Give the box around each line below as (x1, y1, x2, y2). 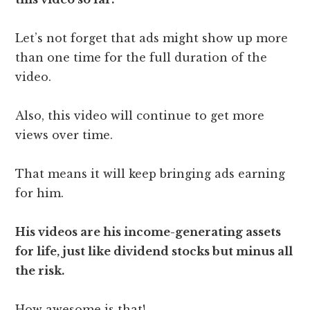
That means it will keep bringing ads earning (15, 167, 286, 181)
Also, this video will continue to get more (15, 109, 265, 123)
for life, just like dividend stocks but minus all (15, 244, 293, 259)
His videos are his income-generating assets (15, 225, 282, 239)
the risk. (15, 264, 65, 278)
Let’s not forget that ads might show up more (15, 31, 289, 46)
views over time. (15, 128, 117, 143)
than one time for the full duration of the (15, 51, 268, 65)
